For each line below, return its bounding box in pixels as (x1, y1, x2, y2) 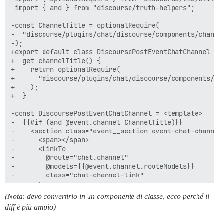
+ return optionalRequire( (11, 65, 120, 74)
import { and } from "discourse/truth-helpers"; (11, 3, 195, 13)
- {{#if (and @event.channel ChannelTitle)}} (11, 118, 183, 127)
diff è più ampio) (5, 203, 56, 212)
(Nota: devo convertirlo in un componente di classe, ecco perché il (5, 192, 209, 201)
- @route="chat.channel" (11, 153, 128, 162)
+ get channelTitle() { (11, 56, 101, 66)
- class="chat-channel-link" (11, 171, 144, 180)
